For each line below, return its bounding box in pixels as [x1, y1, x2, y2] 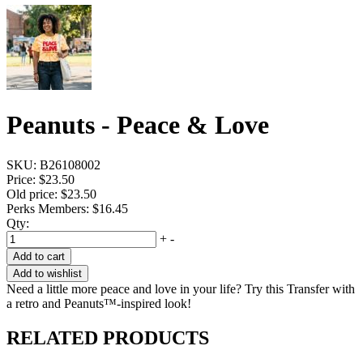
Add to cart [13, 250, 65, 263]
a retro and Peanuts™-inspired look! [6, 296, 191, 310]
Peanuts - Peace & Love [6, 110, 269, 140]
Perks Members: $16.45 [6, 201, 128, 216]
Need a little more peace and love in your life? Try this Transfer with [6, 281, 355, 296]
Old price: [6, 186, 58, 201]
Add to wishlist [13, 267, 82, 280]
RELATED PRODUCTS [6, 327, 209, 348]
